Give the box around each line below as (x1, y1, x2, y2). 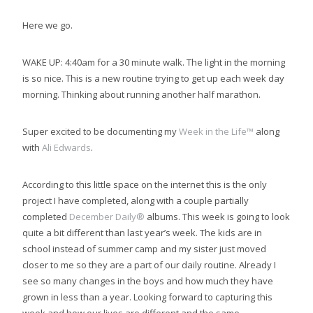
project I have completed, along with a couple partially (22, 194, 249, 208)
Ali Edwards (42, 141, 91, 154)
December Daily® (69, 210, 145, 224)
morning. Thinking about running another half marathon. (22, 88, 261, 101)
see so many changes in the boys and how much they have (22, 275, 273, 288)
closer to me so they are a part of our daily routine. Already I (22, 259, 276, 272)
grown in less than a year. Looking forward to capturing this (22, 291, 272, 304)
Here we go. (22, 19, 73, 32)
